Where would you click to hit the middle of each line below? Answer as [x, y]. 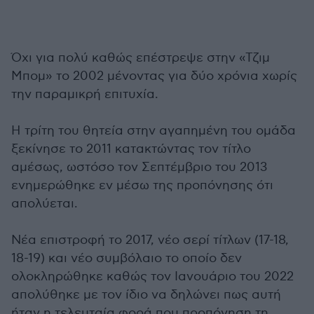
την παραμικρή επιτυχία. [85, 94]
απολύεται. [45, 203]
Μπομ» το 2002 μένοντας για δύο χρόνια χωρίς [154, 76]
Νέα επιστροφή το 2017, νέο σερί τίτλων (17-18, [150, 240]
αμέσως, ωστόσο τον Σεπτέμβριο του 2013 [139, 167]
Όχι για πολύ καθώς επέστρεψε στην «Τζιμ [141, 57]
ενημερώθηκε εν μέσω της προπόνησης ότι [142, 185]
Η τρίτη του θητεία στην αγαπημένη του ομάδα [153, 130]
